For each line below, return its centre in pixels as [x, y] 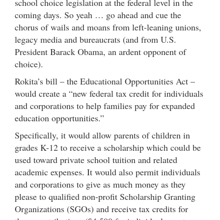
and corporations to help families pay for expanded [105, 105]
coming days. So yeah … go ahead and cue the [98, 14]
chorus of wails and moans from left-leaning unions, [108, 27]
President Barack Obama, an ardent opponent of [100, 51]
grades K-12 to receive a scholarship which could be [108, 147]
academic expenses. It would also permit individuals [108, 172]
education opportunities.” [59, 118]
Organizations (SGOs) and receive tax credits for [101, 208]
